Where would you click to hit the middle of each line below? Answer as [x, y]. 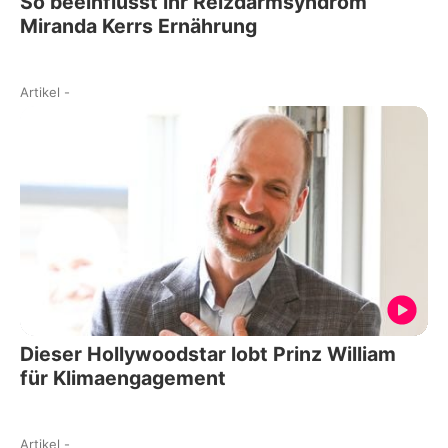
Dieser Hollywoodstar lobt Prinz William [208, 353]
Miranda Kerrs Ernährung [138, 26]
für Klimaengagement [123, 377]
